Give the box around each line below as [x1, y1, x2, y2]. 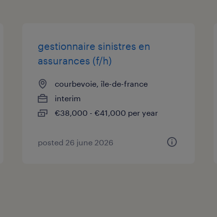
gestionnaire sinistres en [38, 40, 151, 52]
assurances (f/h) [38, 54, 112, 66]
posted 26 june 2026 [38, 137, 114, 147]
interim [55, 93, 81, 103]
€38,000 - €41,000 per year [55, 108, 158, 117]
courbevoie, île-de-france [55, 78, 148, 88]
